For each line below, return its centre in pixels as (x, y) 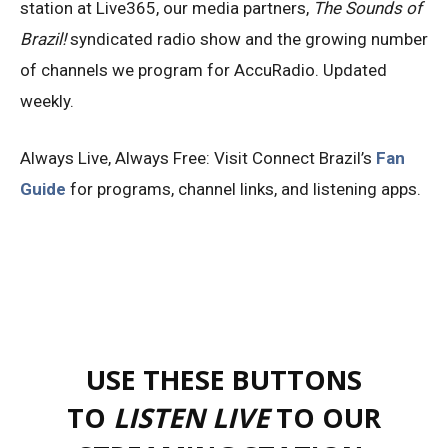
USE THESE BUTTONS (224, 379)
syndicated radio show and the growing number (247, 38)
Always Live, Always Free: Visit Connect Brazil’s (198, 157)
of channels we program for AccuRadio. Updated (203, 69)
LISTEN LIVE (191, 417)
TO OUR (325, 417)
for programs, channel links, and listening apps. (243, 188)
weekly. (47, 100)
